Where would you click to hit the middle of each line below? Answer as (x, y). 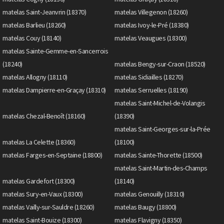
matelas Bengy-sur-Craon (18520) (160, 64)
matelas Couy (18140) (32, 38)
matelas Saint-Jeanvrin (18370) (44, 12)
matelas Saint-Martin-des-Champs (161, 168)
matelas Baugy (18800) (145, 207)
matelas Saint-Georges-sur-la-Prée (162, 129)
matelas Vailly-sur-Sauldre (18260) (48, 207)
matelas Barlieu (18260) (34, 25)
